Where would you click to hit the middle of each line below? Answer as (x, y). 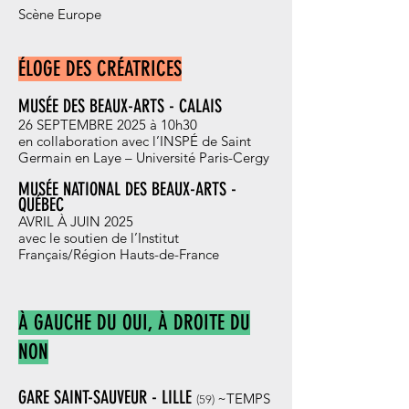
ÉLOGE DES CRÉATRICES (100, 69)
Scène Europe (60, 14)
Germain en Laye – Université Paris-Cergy (144, 157)
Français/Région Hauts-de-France (119, 254)
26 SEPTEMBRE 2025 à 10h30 (108, 125)
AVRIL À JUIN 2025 (76, 221)
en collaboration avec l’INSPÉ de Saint (135, 141)
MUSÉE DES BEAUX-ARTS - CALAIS (120, 106)
